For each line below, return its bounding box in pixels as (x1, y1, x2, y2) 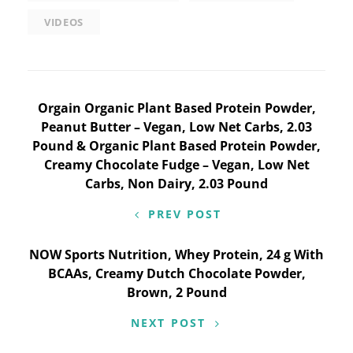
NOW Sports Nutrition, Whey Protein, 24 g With (29, 246, 324, 263)
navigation (27, 128, 144, 158)
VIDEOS (44, 15, 84, 29)
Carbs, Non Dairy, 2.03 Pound (85, 175, 268, 192)
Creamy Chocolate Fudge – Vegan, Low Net (43, 156, 310, 173)
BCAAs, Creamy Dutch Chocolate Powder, (47, 265, 306, 282)
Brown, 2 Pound (126, 284, 227, 301)
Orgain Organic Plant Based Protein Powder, (37, 99, 316, 117)
